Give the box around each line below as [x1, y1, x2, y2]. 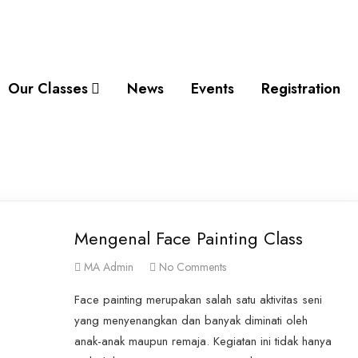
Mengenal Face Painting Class [74, 225, 303, 252]
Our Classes [8, 78, 88, 100]
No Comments [158, 259, 226, 276]
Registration [261, 78, 340, 100]
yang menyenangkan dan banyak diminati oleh [74, 312, 308, 330]
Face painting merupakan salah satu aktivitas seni [74, 291, 322, 309]
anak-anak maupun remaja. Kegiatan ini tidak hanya [74, 332, 332, 351]
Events [191, 78, 234, 100]
